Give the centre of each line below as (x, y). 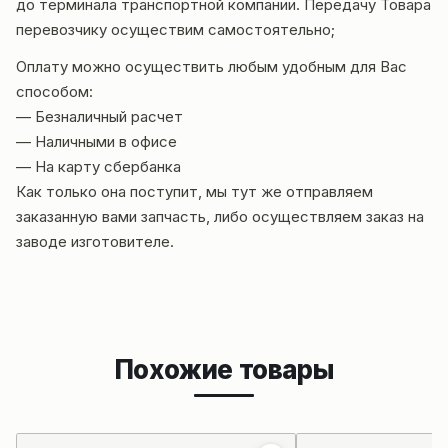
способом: (54, 92)
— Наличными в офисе (96, 142)
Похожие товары (224, 370)
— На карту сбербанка (98, 167)
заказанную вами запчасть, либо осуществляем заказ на (220, 217)
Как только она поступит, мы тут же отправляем (194, 192)
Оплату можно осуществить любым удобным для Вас (211, 67)
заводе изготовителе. (95, 242)
